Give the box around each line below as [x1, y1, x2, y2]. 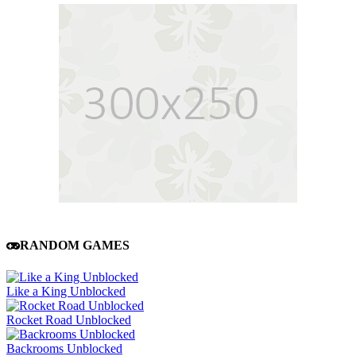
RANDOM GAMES [20, 238, 130, 253]
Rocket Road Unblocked [6, 312, 131, 327]
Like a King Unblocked [6, 284, 126, 298]
